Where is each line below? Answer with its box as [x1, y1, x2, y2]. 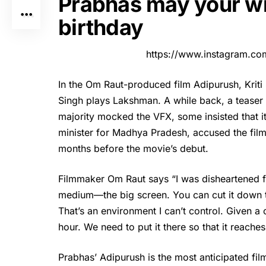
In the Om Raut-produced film [58, 78, 194, 91]
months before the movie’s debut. [58, 142, 208, 155]
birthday [58, 14, 144, 40]
